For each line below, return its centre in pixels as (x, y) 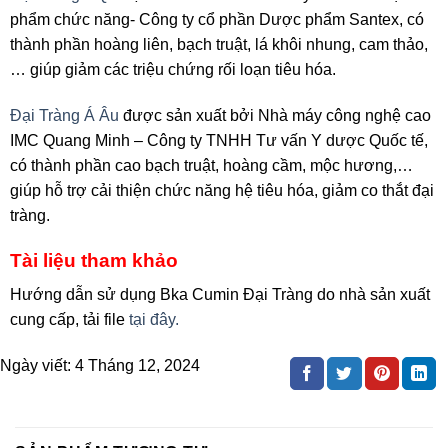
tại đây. (152, 320)
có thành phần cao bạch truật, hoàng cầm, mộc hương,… (211, 166)
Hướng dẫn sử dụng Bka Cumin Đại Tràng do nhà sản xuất (220, 295)
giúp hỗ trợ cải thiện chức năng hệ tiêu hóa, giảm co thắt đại (222, 191)
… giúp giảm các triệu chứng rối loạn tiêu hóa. (173, 70)
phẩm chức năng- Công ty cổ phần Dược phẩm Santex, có (217, 20)
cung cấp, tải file (67, 320)
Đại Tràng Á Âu (64, 116)
